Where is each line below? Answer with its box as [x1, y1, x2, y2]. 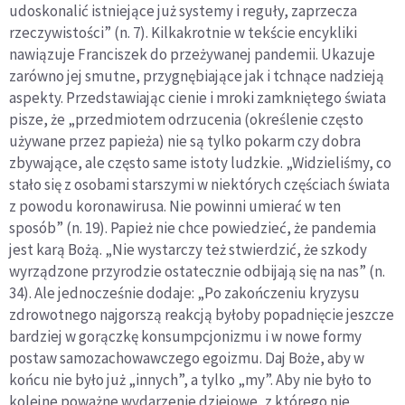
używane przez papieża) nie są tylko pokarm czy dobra [9, 131, 361, 152]
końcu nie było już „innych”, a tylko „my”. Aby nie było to [9, 370, 372, 391]
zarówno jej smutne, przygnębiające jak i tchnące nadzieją [9, 66, 384, 87]
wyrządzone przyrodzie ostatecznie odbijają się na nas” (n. [9, 261, 385, 282]
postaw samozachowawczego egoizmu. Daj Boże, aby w [9, 348, 364, 369]
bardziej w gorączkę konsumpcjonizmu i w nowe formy [9, 326, 362, 347]
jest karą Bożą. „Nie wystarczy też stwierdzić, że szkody [9, 240, 367, 260]
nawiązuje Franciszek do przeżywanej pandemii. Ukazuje [9, 44, 375, 65]
